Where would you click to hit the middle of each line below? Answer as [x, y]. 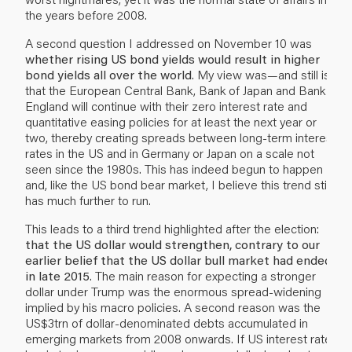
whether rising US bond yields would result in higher [172, 58]
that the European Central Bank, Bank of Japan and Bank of [182, 90]
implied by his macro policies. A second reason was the [173, 306]
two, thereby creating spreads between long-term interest [181, 137]
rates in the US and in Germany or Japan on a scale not [170, 152]
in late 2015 [57, 275]
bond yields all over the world [108, 74]
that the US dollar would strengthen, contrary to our [172, 244]
